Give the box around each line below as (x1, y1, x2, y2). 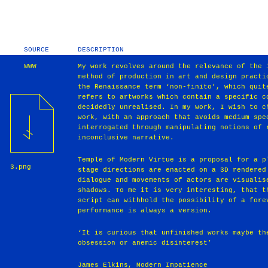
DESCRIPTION (78, 46, 124, 53)
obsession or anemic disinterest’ (78, 239, 212, 246)
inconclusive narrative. (78, 134, 175, 141)
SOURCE (23, 46, 49, 53)
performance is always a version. (78, 206, 212, 214)
